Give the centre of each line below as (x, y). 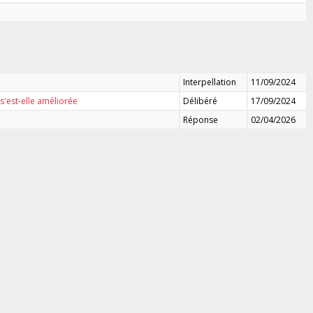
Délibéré (200, 101)
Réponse (201, 119)
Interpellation (210, 82)
